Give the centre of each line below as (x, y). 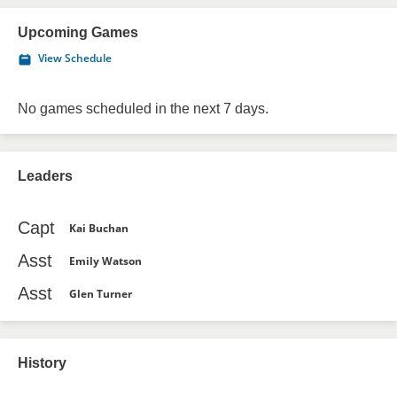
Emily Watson (105, 261)
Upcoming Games (78, 32)
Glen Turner (101, 293)
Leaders (45, 176)
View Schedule (75, 58)
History (42, 363)
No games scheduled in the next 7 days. (143, 109)
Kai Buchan (99, 228)
